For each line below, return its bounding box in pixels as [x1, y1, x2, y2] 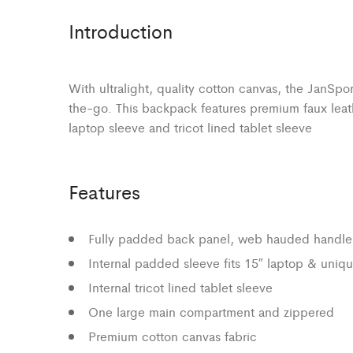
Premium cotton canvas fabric [88, 326, 257, 345]
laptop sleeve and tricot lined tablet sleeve [69, 117, 312, 136]
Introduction [69, 17, 173, 44]
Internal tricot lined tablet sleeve [88, 277, 273, 296]
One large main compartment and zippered [88, 302, 334, 321]
